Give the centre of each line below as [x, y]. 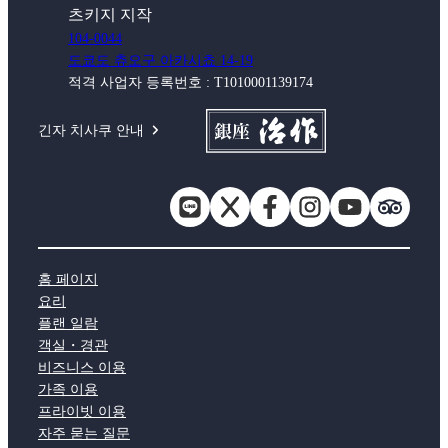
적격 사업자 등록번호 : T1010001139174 [190, 82]
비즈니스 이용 [82, 368]
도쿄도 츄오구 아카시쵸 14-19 [160, 60]
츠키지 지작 [110, 14]
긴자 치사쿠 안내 [91, 130]
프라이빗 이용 [82, 412]
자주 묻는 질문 [84, 434]
